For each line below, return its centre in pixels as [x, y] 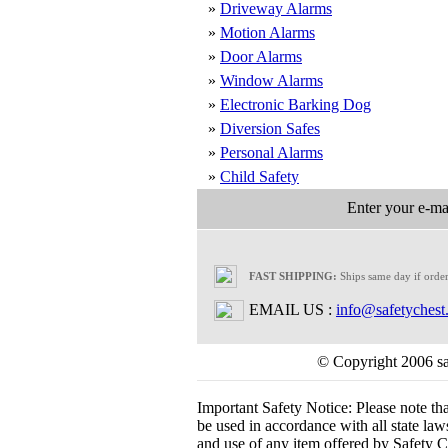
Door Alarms [261, 56]
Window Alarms [271, 80]
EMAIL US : [290, 309]
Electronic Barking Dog [295, 104]
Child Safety [259, 176]
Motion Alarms [267, 32]
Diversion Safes [270, 128]
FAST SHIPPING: [293, 276]
